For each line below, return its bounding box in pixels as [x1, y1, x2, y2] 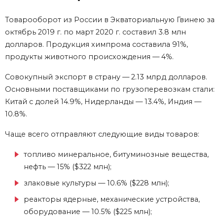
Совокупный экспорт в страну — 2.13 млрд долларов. [5, 72, 207, 81]
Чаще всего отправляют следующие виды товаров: [5, 129, 199, 139]
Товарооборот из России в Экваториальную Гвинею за [5, 15, 215, 24]
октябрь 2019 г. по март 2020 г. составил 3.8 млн [5, 27, 186, 37]
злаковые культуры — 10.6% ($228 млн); [24, 178, 169, 187]
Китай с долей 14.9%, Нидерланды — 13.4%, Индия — [5, 97, 201, 106]
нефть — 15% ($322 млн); [24, 162, 111, 171]
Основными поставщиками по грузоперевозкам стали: [5, 84, 215, 94]
